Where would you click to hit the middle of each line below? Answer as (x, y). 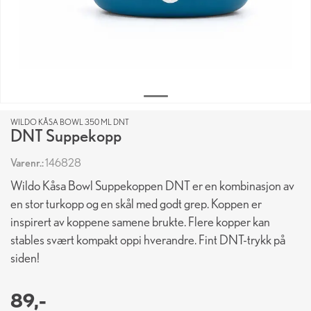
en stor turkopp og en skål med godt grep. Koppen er (136, 204)
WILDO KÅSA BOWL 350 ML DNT (70, 122)
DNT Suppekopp (66, 135)
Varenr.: (28, 163)
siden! (25, 258)
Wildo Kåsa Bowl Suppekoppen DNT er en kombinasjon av (152, 186)
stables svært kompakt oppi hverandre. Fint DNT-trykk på (148, 240)
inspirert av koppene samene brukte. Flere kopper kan (140, 222)
